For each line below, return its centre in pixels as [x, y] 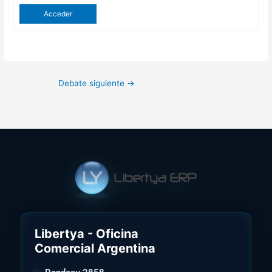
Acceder [58, 13]
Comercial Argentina [95, 249]
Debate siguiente [93, 83]
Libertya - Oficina [87, 234]
